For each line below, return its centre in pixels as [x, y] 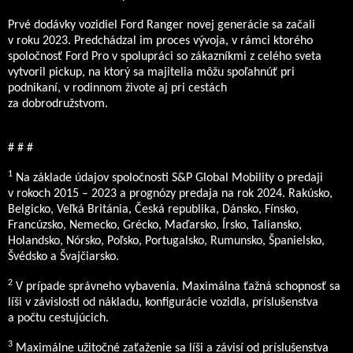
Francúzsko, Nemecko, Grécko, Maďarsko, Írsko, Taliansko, [155, 226]
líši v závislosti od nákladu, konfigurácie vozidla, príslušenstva [163, 303]
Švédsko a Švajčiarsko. [63, 257]
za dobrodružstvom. [58, 104]
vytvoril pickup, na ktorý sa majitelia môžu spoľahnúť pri [151, 73]
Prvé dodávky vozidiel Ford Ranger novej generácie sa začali [162, 26]
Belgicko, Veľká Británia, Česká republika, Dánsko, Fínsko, [153, 210]
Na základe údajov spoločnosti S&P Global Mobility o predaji [168, 178]
